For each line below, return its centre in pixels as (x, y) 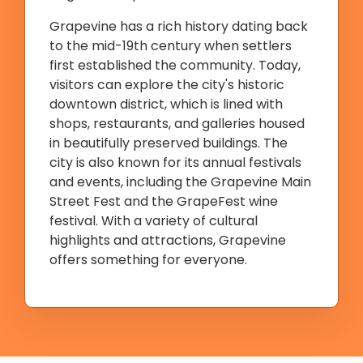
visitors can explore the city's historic (167, 85)
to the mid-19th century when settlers (171, 46)
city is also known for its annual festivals (175, 162)
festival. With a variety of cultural (154, 221)
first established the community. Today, (175, 65)
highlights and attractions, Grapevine (168, 240)
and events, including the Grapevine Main (180, 182)
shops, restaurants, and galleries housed (177, 124)
